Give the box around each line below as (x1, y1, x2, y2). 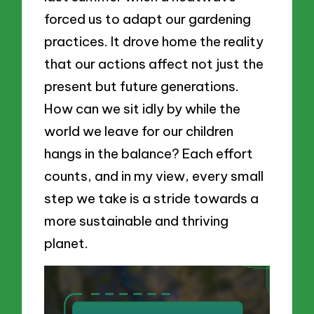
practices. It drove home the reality (44, 33, 264, 50)
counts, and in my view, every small (44, 168, 264, 184)
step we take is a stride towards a (44, 190, 259, 207)
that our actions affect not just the (44, 55, 264, 72)
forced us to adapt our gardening (44, 11, 252, 27)
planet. (44, 235, 89, 252)
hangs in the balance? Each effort (44, 145, 254, 162)
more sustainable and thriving (44, 212, 229, 229)
